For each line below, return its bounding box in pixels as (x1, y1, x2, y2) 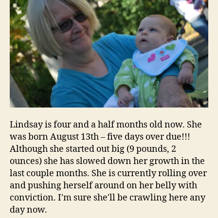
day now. (10, 204, 47, 216)
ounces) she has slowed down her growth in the (10, 155, 205, 167)
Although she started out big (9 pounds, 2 (10, 143, 176, 155)
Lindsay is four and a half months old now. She (10, 119, 202, 130)
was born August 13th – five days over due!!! (10, 131, 190, 143)
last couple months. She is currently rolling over (10, 167, 207, 179)
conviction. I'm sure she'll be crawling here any (10, 192, 205, 203)
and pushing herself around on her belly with (10, 180, 197, 191)
